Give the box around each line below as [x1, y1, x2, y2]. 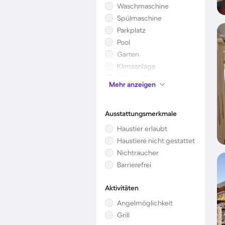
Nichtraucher [117, 149, 159, 157]
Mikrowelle [117, 74, 151, 82]
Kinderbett [117, 86, 152, 94]
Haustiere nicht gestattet [117, 137, 195, 145]
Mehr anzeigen [109, 80, 156, 88]
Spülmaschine [117, 14, 162, 22]
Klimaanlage [117, 62, 156, 70]
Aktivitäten [105, 184, 139, 192]
